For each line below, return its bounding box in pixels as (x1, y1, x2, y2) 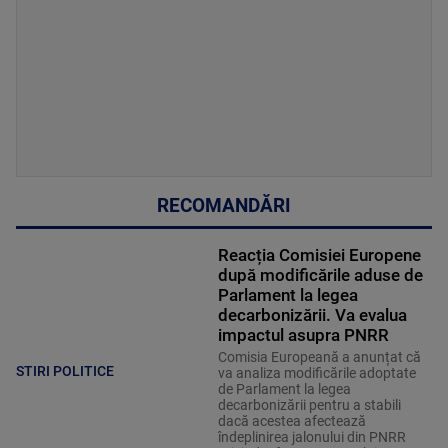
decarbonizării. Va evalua (217, 305, 407, 326)
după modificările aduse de (217, 265, 423, 286)
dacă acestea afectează (217, 413, 366, 430)
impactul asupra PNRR (217, 325, 389, 346)
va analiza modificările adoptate (217, 365, 416, 382)
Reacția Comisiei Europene (217, 245, 421, 266)
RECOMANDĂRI (157, 195, 291, 218)
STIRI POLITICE (16, 362, 114, 379)
